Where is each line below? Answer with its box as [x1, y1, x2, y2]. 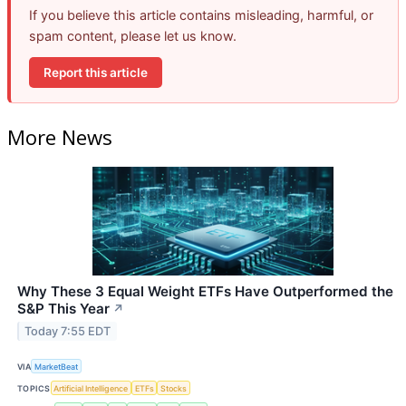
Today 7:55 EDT [24, 324, 111, 338]
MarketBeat [34, 361, 79, 372]
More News [7, 123, 112, 151]
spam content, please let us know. [29, 28, 237, 44]
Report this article [43, 64, 148, 80]
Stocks [160, 382, 188, 393]
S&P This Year [17, 299, 110, 317]
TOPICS [17, 382, 51, 393]
